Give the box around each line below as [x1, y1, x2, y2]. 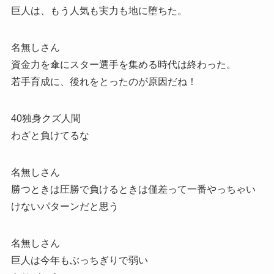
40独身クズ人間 [10, 113, 81, 124]
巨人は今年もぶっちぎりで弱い [10, 254, 148, 265]
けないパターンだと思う [10, 201, 119, 212]
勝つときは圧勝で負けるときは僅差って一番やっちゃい [10, 183, 256, 194]
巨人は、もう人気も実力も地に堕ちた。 [10, 5, 187, 16]
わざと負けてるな [10, 130, 89, 141]
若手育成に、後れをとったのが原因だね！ [10, 76, 197, 87]
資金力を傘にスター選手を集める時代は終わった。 [10, 59, 236, 70]
